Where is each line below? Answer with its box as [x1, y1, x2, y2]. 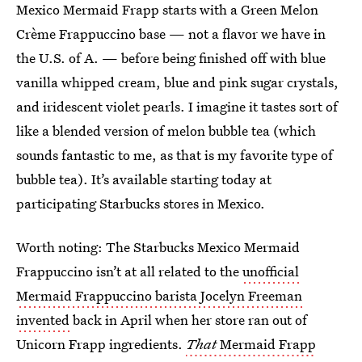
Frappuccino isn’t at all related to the [16, 262, 242, 280]
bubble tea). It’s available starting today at [16, 170, 271, 188]
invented [16, 310, 69, 329]
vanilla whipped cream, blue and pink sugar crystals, [16, 73, 339, 91]
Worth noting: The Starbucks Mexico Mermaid [16, 238, 300, 256]
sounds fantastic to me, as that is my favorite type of [16, 145, 333, 164]
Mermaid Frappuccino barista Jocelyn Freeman [16, 286, 302, 305]
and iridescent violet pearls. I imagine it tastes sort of [16, 97, 338, 116]
